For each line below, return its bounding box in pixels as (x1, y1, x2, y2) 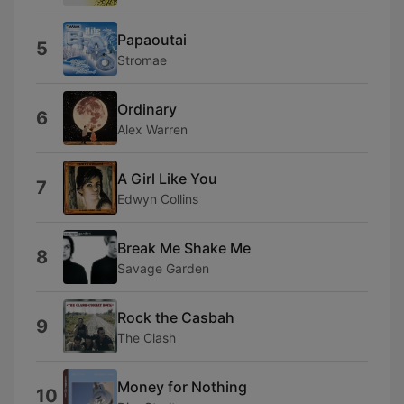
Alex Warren (117, 121, 188, 137)
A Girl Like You (117, 169, 217, 188)
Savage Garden (117, 260, 209, 276)
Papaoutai (117, 30, 187, 49)
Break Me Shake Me (117, 238, 251, 257)
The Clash (117, 329, 176, 345)
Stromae (117, 51, 167, 68)
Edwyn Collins (117, 190, 198, 207)
